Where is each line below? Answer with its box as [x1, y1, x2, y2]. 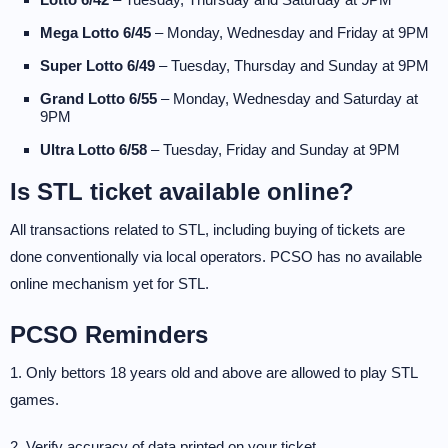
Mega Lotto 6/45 [40, 24, 151, 41]
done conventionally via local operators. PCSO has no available [10, 248, 422, 265]
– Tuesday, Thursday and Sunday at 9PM [155, 57, 429, 74]
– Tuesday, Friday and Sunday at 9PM [147, 141, 400, 158]
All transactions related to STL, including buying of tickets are [10, 221, 405, 238]
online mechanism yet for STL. [10, 275, 209, 292]
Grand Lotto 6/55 [40, 90, 157, 107]
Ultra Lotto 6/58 [40, 141, 147, 158]
